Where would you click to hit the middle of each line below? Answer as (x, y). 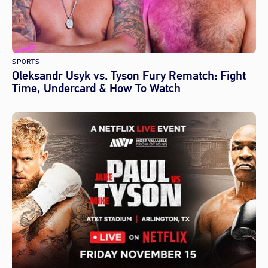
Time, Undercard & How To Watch (96, 88)
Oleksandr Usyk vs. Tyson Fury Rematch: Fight (129, 75)
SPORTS (26, 61)
